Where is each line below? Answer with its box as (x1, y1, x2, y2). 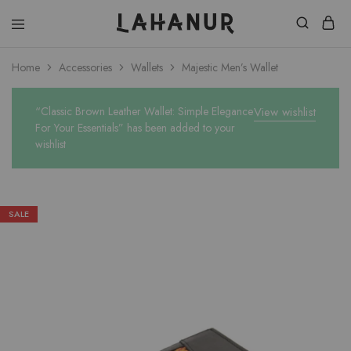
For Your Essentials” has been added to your (35, 120, 235, 136)
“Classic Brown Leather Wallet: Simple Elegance (35, 103, 253, 119)
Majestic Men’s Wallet (182, 60, 278, 75)
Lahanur (81, 30, 123, 49)
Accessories (59, 60, 112, 75)
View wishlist (254, 103, 316, 121)
